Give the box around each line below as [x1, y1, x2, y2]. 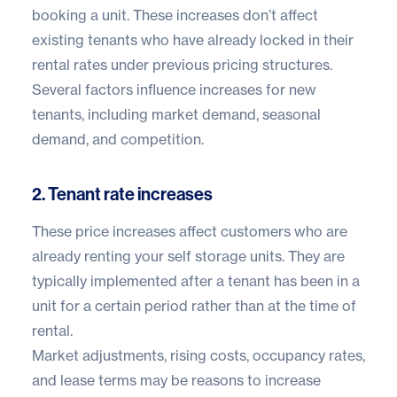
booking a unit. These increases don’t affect [32, 5, 318, 24]
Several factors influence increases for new [32, 80, 316, 98]
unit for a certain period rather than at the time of [32, 296, 356, 315]
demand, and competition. [32, 129, 204, 148]
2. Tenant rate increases [32, 183, 213, 205]
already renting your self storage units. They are [32, 246, 345, 265]
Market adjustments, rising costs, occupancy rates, [32, 346, 365, 364]
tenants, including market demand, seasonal [32, 105, 321, 123]
